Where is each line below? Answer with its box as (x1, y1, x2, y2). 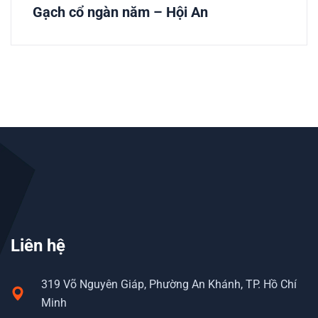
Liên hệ (11, 236, 65, 256)
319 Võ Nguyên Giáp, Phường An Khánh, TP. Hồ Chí (41, 278, 297, 292)
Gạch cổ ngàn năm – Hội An (33, 4, 208, 21)
